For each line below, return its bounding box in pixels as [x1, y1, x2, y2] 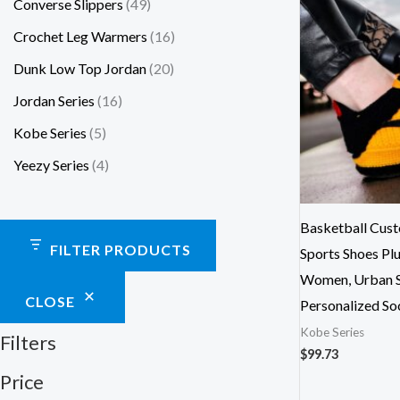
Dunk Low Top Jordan [13, 60, 146, 78]
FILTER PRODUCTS [50, 240, 191, 258]
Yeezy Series [13, 156, 89, 174]
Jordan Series [13, 92, 95, 110]
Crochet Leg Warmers [13, 28, 147, 46]
